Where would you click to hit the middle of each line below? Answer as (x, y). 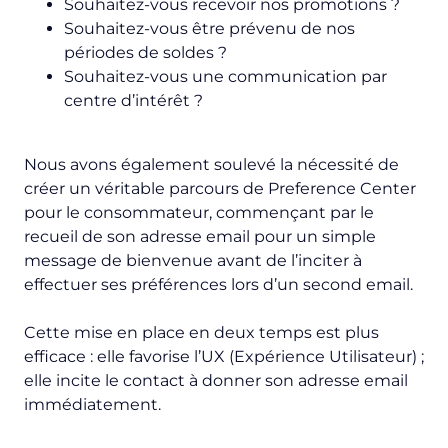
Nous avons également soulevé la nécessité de (211, 165)
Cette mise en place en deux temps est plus (201, 333)
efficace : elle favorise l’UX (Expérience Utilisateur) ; (224, 357)
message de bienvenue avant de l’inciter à (193, 261)
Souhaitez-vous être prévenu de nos (209, 29)
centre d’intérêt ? (133, 101)
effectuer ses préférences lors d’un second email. (218, 285)
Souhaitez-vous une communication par (225, 77)
